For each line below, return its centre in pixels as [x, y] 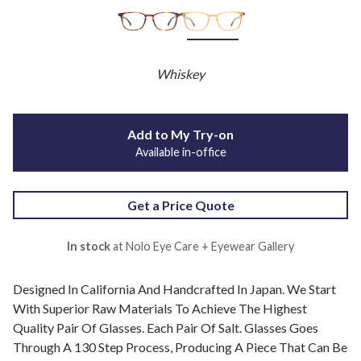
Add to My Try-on [180, 135]
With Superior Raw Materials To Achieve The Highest [160, 309]
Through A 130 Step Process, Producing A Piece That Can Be [180, 347]
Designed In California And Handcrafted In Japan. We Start [174, 289]
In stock [89, 247]
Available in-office [180, 152]
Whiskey [180, 74]
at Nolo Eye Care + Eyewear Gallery [202, 247]
